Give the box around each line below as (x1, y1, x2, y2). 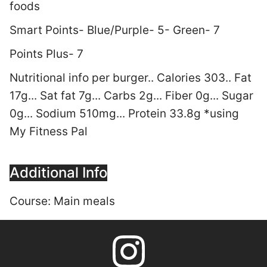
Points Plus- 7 (10, 47, 83, 61)
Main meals (54, 194, 115, 209)
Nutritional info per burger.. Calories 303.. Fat (10, 71, 252, 85)
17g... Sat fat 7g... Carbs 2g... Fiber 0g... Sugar (10, 89, 253, 103)
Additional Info (10, 164, 107, 182)
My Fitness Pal (10, 125, 91, 139)
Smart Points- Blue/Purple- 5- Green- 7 (10, 23, 220, 38)
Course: (10, 194, 54, 209)
